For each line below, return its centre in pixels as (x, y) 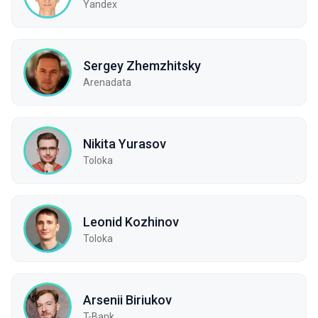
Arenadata (107, 82)
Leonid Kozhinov (131, 221)
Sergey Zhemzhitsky (142, 65)
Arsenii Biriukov (127, 300)
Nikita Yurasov (125, 143)
